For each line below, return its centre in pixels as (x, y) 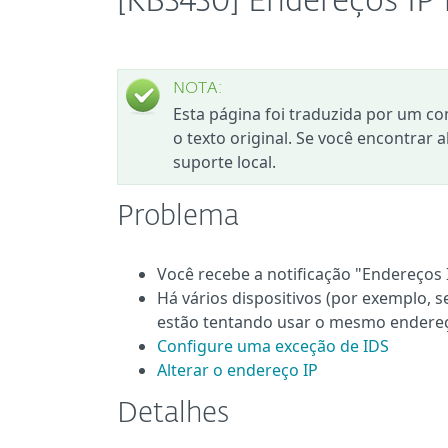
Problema (178, 217)
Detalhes (173, 414)
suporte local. (224, 162)
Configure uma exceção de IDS (273, 346)
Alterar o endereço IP (237, 370)
